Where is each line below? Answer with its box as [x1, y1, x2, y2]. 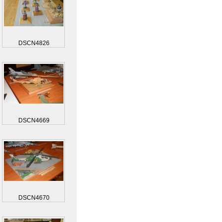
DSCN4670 [18, 194, 50, 201]
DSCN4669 [18, 117, 50, 124]
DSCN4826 [18, 40, 50, 47]
